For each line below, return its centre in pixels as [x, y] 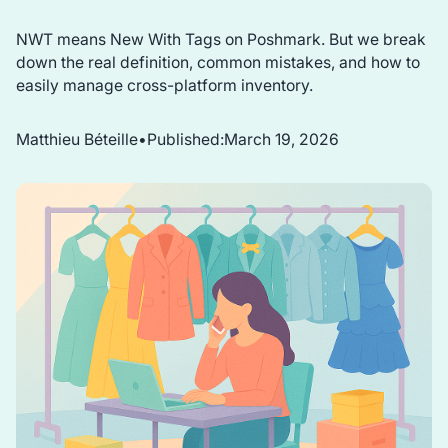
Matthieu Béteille [76, 140]
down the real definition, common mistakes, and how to [217, 62]
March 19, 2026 [281, 140]
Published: [185, 140]
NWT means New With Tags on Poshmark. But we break [220, 39]
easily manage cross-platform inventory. [164, 85]
